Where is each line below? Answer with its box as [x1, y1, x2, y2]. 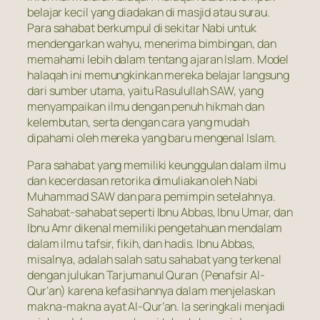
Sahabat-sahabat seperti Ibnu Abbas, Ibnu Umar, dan [27, 204, 293, 221]
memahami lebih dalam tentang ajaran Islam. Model [27, 51, 289, 68]
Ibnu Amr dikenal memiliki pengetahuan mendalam [27, 220, 283, 236]
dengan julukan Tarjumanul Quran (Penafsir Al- [27, 267, 265, 284]
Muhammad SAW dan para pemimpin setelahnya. [27, 189, 276, 205]
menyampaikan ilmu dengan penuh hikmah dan [27, 99, 264, 115]
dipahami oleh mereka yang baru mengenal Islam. [27, 130, 277, 146]
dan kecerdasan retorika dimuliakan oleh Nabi [27, 173, 258, 189]
